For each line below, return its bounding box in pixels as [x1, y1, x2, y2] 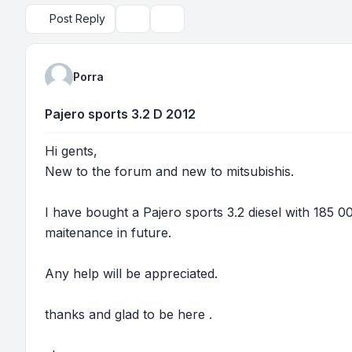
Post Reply [49, 12, 105, 25]
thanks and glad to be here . [45, 306, 212, 322]
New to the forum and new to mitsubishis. [45, 163, 294, 179]
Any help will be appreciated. [45, 266, 218, 281]
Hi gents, [45, 143, 97, 159]
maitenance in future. [45, 225, 171, 240]
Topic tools [125, 18, 183, 32]
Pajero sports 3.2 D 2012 [45, 106, 196, 122]
